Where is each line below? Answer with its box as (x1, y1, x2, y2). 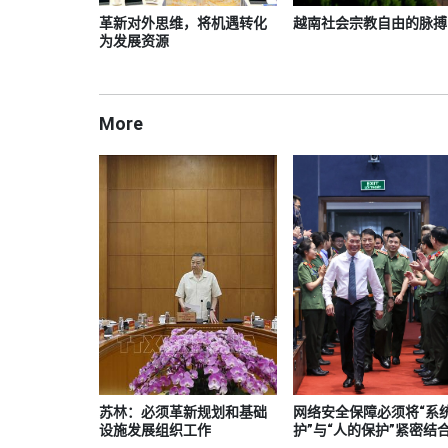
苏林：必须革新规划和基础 (99, 404, 267, 421)
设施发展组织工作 (99, 422, 211, 439)
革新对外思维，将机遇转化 (99, 15, 267, 32)
